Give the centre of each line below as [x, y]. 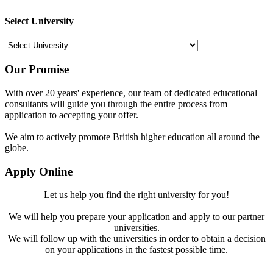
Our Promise [37, 69]
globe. [17, 147]
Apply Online [39, 171]
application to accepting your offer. [72, 115]
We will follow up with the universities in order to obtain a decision [136, 239]
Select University [39, 21]
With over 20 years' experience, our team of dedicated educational [131, 93]
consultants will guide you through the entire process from [116, 104]
